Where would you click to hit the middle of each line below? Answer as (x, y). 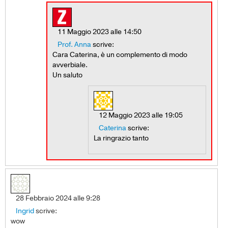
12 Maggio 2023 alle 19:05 (141, 115)
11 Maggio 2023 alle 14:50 (99, 32)
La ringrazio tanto (121, 138)
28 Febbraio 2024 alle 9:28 (58, 198)
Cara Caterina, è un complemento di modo (120, 54)
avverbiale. (70, 65)
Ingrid (25, 211)
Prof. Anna (74, 44)
